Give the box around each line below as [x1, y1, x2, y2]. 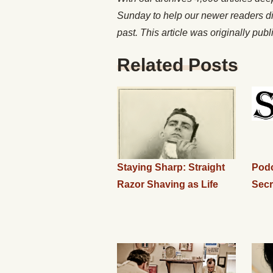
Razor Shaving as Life [117, 179, 218, 190]
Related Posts [117, 55, 238, 75]
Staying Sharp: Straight [117, 162, 225, 172]
